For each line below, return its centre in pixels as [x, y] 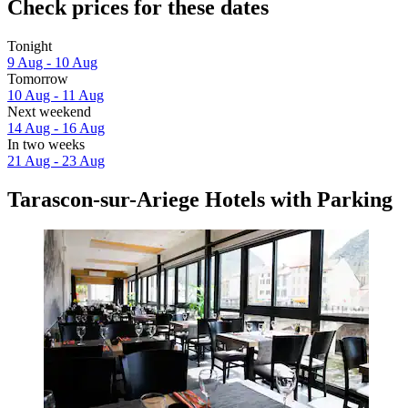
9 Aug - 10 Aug [52, 62]
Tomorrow [38, 78]
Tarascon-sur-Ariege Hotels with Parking [200, 199]
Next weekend [49, 111]
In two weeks [46, 144]
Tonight [30, 46]
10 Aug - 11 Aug [56, 95]
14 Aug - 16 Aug [56, 127]
